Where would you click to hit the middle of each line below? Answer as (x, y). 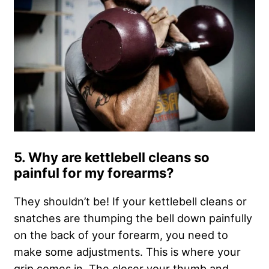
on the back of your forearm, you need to (121, 234)
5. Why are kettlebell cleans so (112, 157)
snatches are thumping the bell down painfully (133, 218)
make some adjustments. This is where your (127, 251)
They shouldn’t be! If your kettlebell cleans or (130, 201)
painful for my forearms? (94, 173)
